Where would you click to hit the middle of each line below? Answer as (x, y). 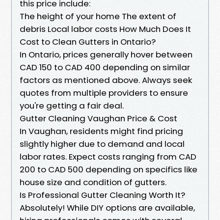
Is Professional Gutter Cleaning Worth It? (102, 195)
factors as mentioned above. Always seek (106, 80)
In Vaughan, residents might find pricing (101, 131)
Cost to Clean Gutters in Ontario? (88, 41)
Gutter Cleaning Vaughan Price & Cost (98, 118)
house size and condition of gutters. (93, 182)
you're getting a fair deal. (72, 105)
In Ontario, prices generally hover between (106, 54)
